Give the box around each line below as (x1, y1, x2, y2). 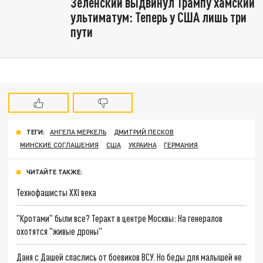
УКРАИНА (128, 141, 157, 149)
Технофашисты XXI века (16, 187, 97, 198)
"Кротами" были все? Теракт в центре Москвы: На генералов (16, 212, 223, 224)
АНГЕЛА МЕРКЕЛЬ (50, 128, 107, 136)
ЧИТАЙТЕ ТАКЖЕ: (26, 168, 82, 176)
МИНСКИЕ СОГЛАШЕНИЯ (20, 141, 99, 149)
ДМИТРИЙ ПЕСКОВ (113, 128, 174, 136)
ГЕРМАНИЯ (164, 141, 198, 149)
